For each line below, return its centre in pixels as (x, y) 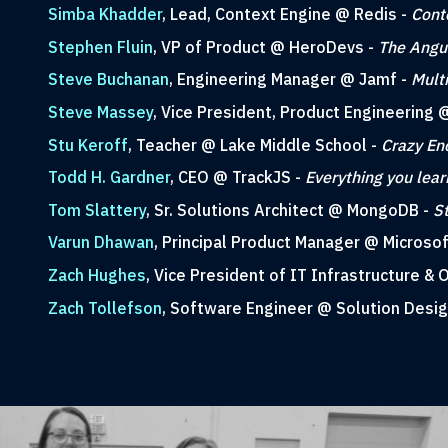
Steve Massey (100, 112)
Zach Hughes (96, 274)
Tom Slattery (96, 209)
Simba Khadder (104, 14)
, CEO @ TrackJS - (237, 177)
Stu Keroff (87, 144)
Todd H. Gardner (108, 177)
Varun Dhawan (100, 242)
